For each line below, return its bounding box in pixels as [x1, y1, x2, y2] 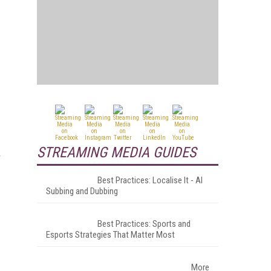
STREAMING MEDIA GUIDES [37, 143, 196, 161]
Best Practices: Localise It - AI [97, 174, 203, 186]
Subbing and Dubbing [46, 185, 118, 197]
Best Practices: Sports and [97, 218, 191, 229]
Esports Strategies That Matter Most [46, 229, 175, 240]
